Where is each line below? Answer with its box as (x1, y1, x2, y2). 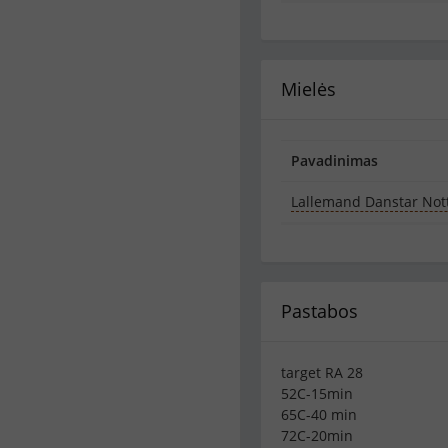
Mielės (281, 77, 336, 101)
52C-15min (281, 384, 353, 403)
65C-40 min (281, 405, 357, 424)
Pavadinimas (291, 151, 378, 170)
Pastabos (281, 299, 358, 323)
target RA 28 (281, 363, 363, 382)
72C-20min (281, 426, 353, 445)
